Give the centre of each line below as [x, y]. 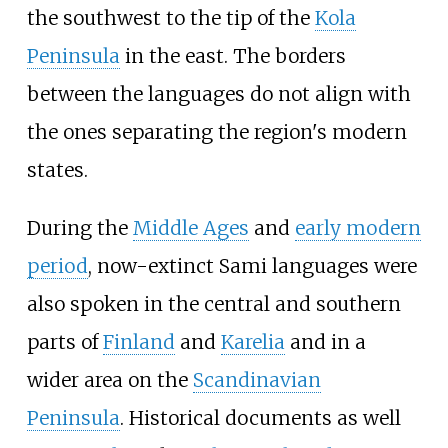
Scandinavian [256, 379]
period [57, 265]
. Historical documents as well [260, 417]
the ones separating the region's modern [216, 132]
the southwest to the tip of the [170, 18]
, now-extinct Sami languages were [252, 265]
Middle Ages [190, 227]
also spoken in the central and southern [213, 303]
